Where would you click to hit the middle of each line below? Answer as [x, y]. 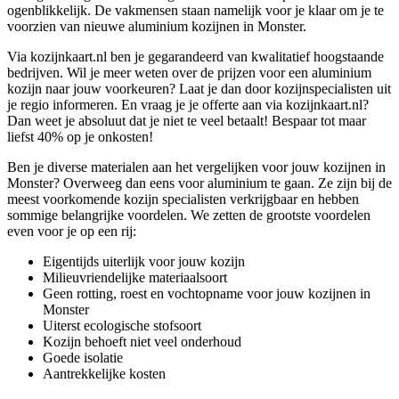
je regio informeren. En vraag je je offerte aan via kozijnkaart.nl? [188, 104]
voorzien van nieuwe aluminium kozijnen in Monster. [157, 26]
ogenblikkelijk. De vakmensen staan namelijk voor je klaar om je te [195, 10]
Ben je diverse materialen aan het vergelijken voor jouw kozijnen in [196, 167]
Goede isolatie [83, 357]
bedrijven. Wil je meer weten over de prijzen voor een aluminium [189, 72]
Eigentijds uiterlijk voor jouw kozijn [144, 261]
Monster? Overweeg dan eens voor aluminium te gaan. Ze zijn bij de [199, 183]
